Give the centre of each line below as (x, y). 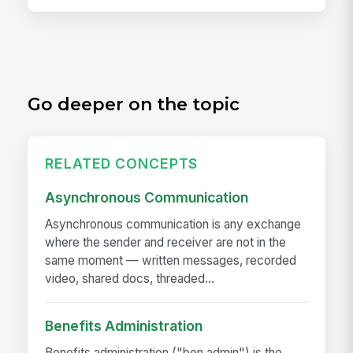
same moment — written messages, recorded (171, 261)
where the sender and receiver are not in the (166, 243)
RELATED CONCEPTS (122, 163)
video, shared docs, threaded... (130, 279)
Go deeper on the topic (134, 105)
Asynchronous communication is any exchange (173, 225)
